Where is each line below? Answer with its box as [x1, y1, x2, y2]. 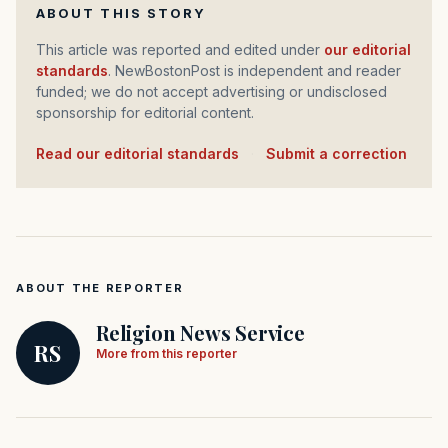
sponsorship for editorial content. [36, 104, 254, 122]
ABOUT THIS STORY [36, 5, 207, 22]
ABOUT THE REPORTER [16, 281, 184, 296]
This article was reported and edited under [46, 41, 324, 59]
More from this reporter [96, 346, 237, 362]
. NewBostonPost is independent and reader [108, 62, 401, 80]
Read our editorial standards [45, 145, 239, 163]
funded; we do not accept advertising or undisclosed [36, 83, 387, 101]
